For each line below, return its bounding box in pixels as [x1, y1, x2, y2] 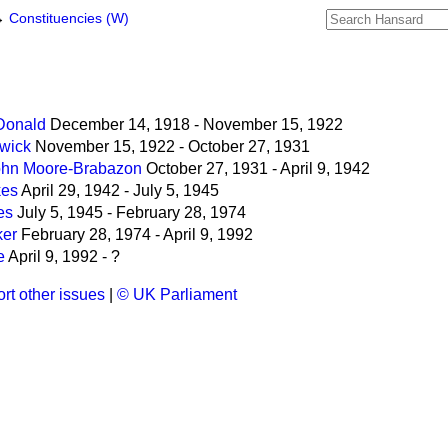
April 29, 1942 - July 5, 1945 [18, 181, 219, 199]
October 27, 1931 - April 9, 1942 [142, 159, 370, 177]
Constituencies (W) [9, 11, 129, 26]
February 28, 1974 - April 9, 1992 [17, 225, 253, 243]
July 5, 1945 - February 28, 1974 [13, 203, 246, 221]
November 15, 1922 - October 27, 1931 [31, 137, 310, 155]
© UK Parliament [117, 285, 237, 303]
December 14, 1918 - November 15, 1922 [46, 115, 343, 133]
